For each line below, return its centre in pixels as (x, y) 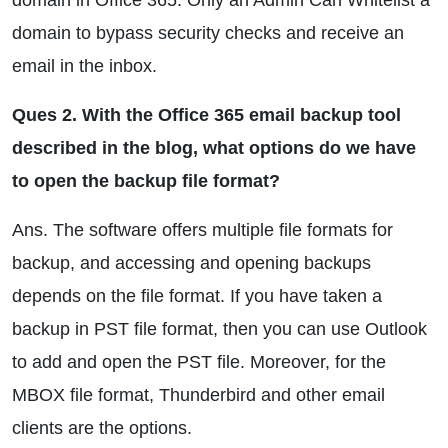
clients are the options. (102, 428)
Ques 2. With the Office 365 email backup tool (206, 115)
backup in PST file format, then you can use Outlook (219, 329)
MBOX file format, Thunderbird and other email (198, 395)
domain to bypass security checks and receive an (208, 33)
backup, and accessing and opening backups (191, 263)
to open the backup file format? (146, 181)
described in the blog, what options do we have (214, 148)
